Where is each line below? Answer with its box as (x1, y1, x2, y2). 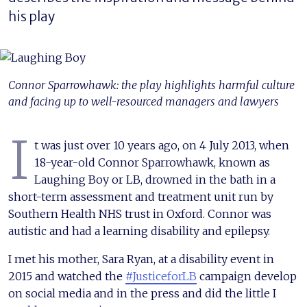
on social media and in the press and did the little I (8, 286, 276, 300)
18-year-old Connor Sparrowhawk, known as (34, 155, 270, 169)
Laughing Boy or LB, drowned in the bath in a (34, 172, 275, 186)
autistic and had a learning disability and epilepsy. (8, 223, 270, 238)
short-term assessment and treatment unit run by (8, 189, 273, 204)
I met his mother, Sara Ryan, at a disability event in (8, 251, 274, 266)
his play (8, 8, 55, 25)
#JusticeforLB (125, 269, 197, 283)
